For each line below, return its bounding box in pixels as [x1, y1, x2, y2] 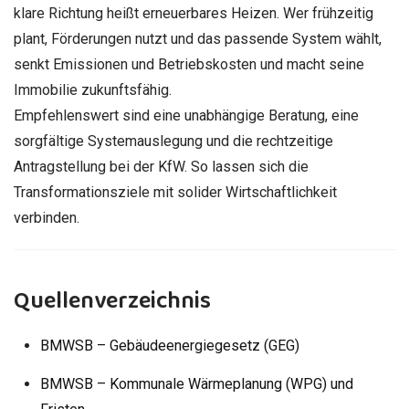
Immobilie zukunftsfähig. [14, 81, 172, 100]
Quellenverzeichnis [14, 281, 211, 320]
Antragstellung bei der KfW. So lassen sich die [14, 158, 309, 176]
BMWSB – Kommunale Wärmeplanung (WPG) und [39, 374, 353, 393]
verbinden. [14, 209, 79, 227]
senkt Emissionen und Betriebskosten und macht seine [14, 56, 364, 74]
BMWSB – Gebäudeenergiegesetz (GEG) [39, 336, 299, 354]
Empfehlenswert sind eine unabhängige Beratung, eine [14, 107, 359, 125]
